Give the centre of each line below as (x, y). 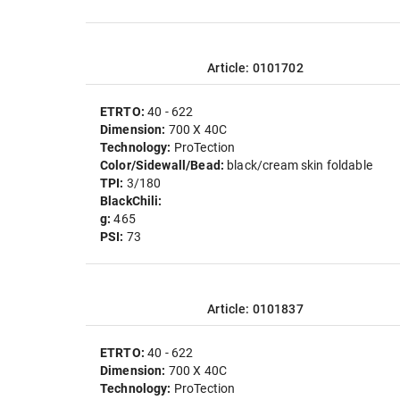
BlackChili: (131, 201)
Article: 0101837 (255, 309)
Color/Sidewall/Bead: (164, 165)
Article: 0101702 (255, 68)
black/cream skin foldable (300, 165)
